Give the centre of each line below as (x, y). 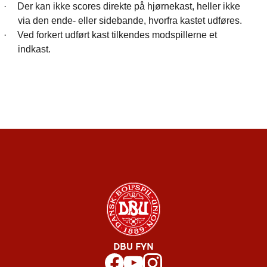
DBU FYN (133, 247)
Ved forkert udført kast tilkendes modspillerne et (117, 35)
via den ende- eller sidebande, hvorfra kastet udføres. (130, 20)
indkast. (34, 49)
